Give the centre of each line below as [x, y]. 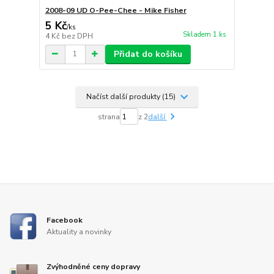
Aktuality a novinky [79, 232]
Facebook [65, 220]
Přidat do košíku [148, 54]
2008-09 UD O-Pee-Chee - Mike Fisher [116, 10]
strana [109, 117]
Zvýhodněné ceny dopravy [94, 266]
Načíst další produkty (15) [132, 97]
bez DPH [77, 36]
